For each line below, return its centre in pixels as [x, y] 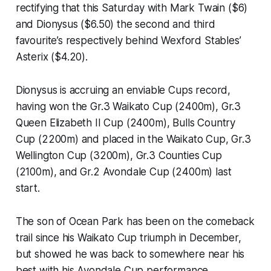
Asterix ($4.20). [51, 57]
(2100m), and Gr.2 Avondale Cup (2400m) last [123, 171]
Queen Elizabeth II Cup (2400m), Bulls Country [126, 122]
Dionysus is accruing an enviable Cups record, [123, 90]
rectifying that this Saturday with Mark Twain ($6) [132, 8]
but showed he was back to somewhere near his [130, 254]
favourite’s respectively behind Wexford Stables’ [128, 40]
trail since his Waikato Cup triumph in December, [128, 237]
